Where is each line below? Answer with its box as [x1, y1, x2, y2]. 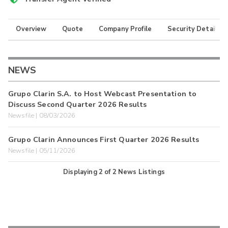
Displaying [63, 167, 99, 177]
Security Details [167, 24, 221, 34]
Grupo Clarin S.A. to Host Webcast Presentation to [8, 89, 197, 99]
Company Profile [98, 24, 152, 34]
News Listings [118, 167, 165, 177]
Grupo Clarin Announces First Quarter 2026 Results [8, 134, 199, 145]
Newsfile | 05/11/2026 [8, 146, 76, 155]
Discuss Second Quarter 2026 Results [8, 99, 147, 110]
